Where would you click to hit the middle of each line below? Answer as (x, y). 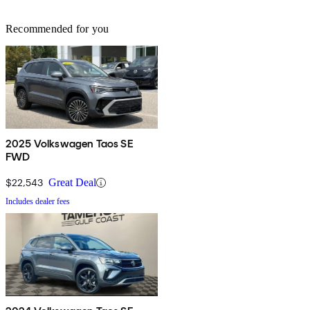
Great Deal (72, 183)
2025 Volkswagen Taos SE (70, 144)
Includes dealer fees (38, 202)
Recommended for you (57, 29)
